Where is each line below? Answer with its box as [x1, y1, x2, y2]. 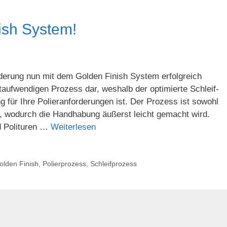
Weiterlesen [51, 122, 96, 132]
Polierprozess [42, 159, 86, 168]
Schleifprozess [90, 159, 137, 168]
